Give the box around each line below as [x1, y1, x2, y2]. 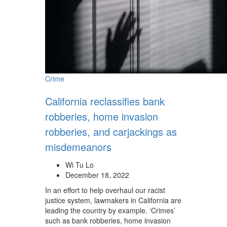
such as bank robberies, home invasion [45, 215, 171, 225]
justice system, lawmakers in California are [45, 195, 181, 205]
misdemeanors [45, 139, 111, 154]
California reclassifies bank [45, 94, 165, 108]
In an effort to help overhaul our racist [45, 185, 165, 195]
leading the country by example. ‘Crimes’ [45, 205, 175, 215]
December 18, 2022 [65, 170, 129, 180]
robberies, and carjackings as [45, 124, 177, 139]
